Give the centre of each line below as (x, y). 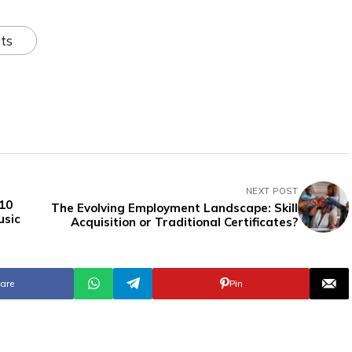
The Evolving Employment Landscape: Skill (174, 207)
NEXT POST (272, 191)
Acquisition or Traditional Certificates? (184, 222)
